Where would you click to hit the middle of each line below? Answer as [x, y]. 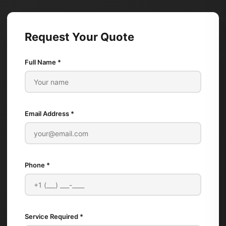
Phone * [37, 165]
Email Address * [49, 114]
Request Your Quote [79, 37]
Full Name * [43, 62]
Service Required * [54, 216]
